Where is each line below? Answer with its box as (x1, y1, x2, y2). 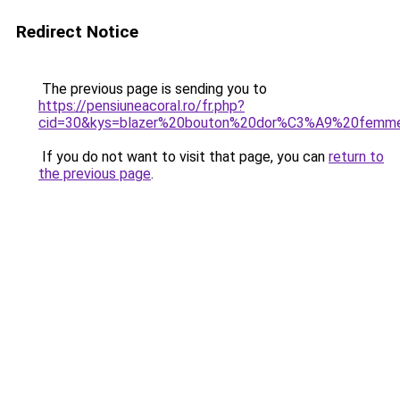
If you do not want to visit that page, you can (38, 148, 329, 165)
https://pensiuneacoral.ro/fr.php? (38, 97, 245, 114)
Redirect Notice (16, 21, 138, 42)
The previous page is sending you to (38, 80, 267, 97)
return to (329, 148, 384, 165)
